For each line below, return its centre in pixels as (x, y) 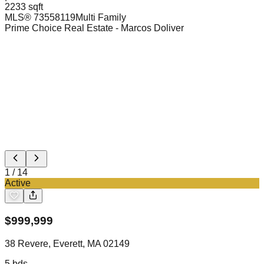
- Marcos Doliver (150, 28)
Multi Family (101, 17)
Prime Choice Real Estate (59, 28)
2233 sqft (24, 7)
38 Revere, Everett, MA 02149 (67, 243)
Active (18, 183)
